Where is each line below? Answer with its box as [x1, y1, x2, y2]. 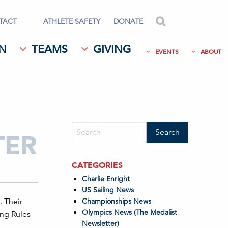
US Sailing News [81, 185, 134, 194]
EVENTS [155, 47, 179, 55]
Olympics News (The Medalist [81, 208, 177, 217]
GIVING [93, 43, 131, 56]
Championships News [81, 196, 151, 206]
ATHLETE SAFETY [43, 17, 101, 26]
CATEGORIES [71, 160, 123, 170]
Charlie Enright [81, 174, 130, 183]
